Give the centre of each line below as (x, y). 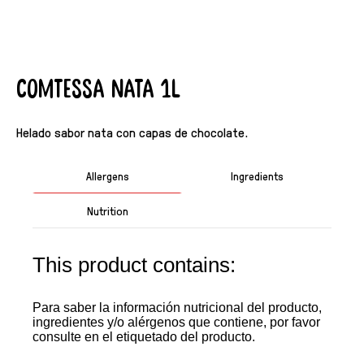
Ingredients (257, 175)
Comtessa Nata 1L (98, 89)
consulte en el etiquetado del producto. (144, 337)
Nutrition (107, 211)
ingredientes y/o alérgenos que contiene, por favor (176, 323)
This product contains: (134, 264)
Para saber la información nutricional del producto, (177, 308)
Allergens (107, 175)
